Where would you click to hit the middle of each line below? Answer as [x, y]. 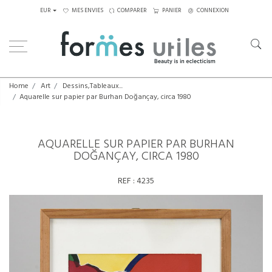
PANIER [172, 10]
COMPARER [132, 10]
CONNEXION [212, 10]
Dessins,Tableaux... [93, 86]
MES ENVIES [87, 10]
